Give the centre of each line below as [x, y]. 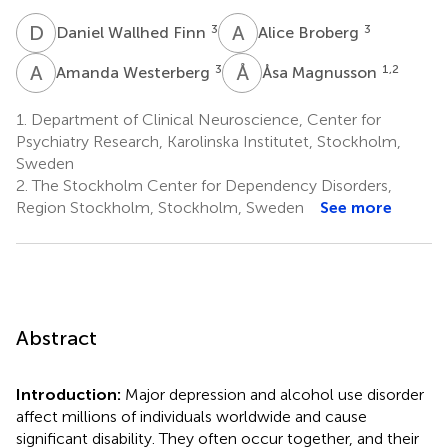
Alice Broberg [310, 32]
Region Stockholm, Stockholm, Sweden [160, 207]
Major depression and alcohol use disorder [274, 394]
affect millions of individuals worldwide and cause [191, 416]
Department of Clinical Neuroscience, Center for [204, 119]
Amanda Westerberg [135, 72]
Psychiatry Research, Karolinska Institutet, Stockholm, [208, 141]
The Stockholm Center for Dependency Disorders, [210, 185]
